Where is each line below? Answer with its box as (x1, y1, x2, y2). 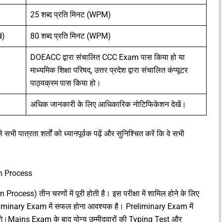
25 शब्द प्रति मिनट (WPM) (30, 10, 111, 20)
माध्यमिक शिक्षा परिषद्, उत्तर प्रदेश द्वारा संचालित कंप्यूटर (30, 65, 188, 75)
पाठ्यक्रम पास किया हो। (30, 78, 101, 88)
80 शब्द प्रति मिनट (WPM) (30, 31, 111, 41)
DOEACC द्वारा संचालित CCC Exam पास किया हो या (30, 53, 185, 62)
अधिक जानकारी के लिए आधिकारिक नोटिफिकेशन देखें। (30, 100, 186, 110)
